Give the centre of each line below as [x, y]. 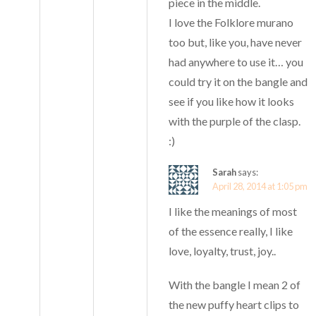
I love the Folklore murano [231, 23]
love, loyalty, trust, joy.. [223, 251]
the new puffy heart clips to [234, 305]
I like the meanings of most [233, 212]
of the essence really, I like [231, 231]
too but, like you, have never [236, 42]
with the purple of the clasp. [235, 121]
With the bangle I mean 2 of [235, 285]
